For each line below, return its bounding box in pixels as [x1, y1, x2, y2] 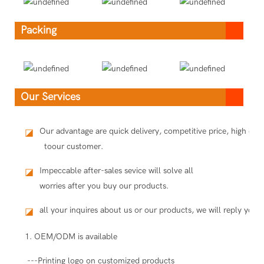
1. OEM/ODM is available [24, 231, 117, 242]
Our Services [21, 90, 80, 103]
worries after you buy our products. [39, 180, 169, 191]
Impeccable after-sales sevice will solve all [39, 165, 193, 176]
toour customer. [39, 141, 103, 151]
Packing [21, 24, 57, 37]
